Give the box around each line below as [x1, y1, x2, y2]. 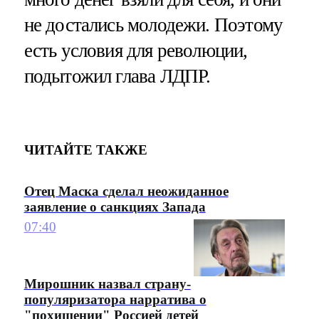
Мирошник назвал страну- [23, 276, 191, 292]
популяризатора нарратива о [23, 292, 206, 308]
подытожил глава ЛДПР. [23, 65, 211, 87]
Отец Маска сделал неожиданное [23, 183, 229, 199]
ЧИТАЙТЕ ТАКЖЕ [23, 142, 147, 158]
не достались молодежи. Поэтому [23, 14, 283, 36]
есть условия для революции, [23, 39, 248, 61]
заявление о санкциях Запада [23, 199, 206, 214]
